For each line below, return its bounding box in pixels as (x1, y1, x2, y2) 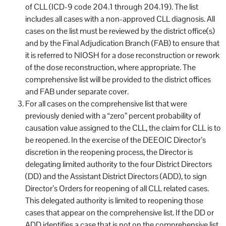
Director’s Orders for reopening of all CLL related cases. (25, 183, 209, 194)
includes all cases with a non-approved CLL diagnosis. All (25, 13, 215, 24)
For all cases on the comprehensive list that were (25, 98, 187, 109)
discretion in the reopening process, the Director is (25, 146, 193, 157)
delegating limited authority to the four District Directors (25, 158, 212, 169)
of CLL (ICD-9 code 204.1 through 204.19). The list (25, 1, 198, 12)
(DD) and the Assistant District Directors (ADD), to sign (25, 171, 207, 182)
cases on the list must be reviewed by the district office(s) (25, 25, 215, 36)
